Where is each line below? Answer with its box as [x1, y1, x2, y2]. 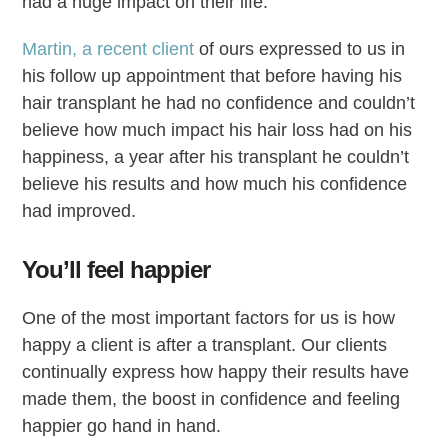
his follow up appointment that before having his [22, 65, 403, 86]
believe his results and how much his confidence [22, 173, 408, 194]
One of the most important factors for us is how [22, 307, 396, 328]
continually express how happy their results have [22, 361, 410, 382]
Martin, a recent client [22, 38, 195, 59]
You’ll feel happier [22, 255, 211, 283]
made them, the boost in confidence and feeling [22, 388, 401, 409]
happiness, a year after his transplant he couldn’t [22, 146, 410, 167]
